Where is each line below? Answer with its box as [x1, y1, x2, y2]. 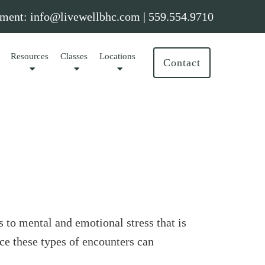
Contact [163, 57, 201, 69]
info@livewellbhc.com [30, 10, 140, 23]
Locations [99, 51, 136, 61]
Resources [11, 51, 49, 61]
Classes [60, 51, 88, 61]
